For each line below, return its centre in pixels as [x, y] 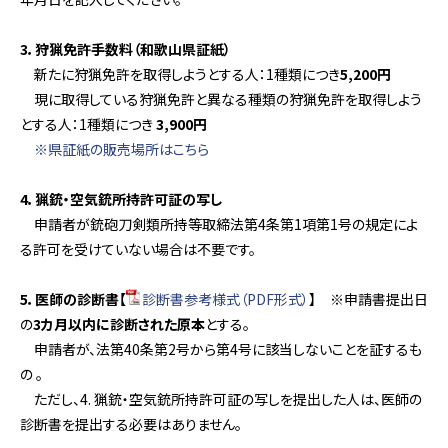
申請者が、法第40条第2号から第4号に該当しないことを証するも [221, 349]
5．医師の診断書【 [73, 299]
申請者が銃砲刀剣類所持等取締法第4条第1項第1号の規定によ [219, 224]
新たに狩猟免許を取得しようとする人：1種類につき [180, 74]
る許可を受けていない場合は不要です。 [138, 249]
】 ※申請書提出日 [368, 299]
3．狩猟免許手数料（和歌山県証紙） [125, 49]
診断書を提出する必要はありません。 [131, 424]
